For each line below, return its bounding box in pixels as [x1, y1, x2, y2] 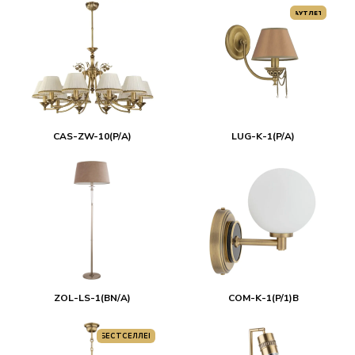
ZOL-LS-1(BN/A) [53, 292, 131, 304]
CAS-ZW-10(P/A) [52, 130, 132, 143]
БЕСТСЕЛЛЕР [100, 330, 153, 341]
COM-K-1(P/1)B [227, 292, 299, 304]
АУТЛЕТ [292, 9, 323, 17]
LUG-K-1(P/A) [231, 130, 295, 143]
